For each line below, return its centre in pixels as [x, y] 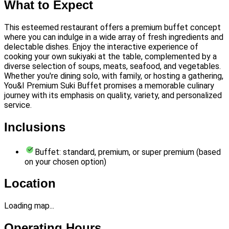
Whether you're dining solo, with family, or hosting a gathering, [114, 76]
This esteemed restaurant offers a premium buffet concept [112, 27]
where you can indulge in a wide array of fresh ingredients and [114, 37]
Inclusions [35, 127]
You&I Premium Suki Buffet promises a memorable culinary [109, 85]
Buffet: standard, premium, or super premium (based [128, 152]
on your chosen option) [65, 162]
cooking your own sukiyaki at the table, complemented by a [110, 56]
